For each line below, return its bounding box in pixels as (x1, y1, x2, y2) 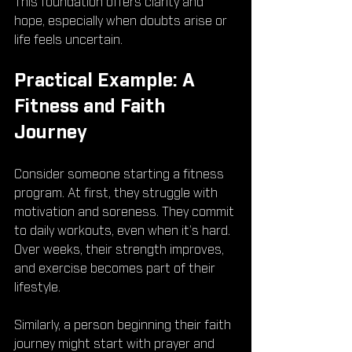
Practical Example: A (14, 71, 200, 91)
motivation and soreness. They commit (14, 206, 237, 219)
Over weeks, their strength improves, (14, 244, 227, 257)
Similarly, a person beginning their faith (14, 319, 234, 332)
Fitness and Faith (14, 97, 170, 117)
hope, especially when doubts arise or (14, 15, 230, 28)
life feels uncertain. (14, 34, 123, 47)
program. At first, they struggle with (14, 187, 221, 200)
